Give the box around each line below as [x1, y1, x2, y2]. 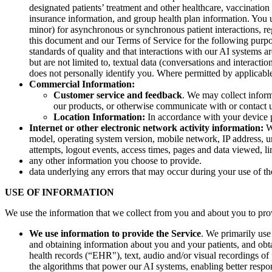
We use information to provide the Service [29, 228, 201, 239]
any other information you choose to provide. [29, 155, 202, 166]
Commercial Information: [29, 79, 135, 89]
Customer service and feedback [53, 90, 182, 100]
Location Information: [53, 112, 145, 122]
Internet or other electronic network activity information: [29, 123, 263, 133]
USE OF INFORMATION [5, 187, 114, 197]
